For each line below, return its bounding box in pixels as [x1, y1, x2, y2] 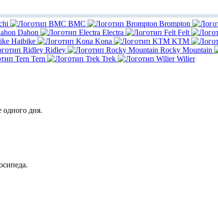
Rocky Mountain [160, 46, 212, 54]
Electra [102, 28, 124, 37]
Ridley [45, 46, 66, 54]
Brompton [159, 19, 190, 28]
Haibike [11, 37, 36, 46]
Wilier [177, 54, 195, 63]
